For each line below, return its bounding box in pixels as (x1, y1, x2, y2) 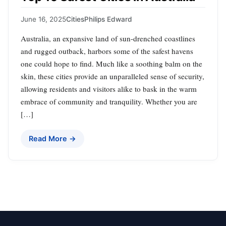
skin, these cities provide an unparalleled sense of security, (21, 71, 204, 82)
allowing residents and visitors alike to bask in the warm (21, 84, 197, 94)
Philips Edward (84, 15, 132, 24)
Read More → (29, 134, 76, 143)
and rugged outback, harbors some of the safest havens (21, 46, 193, 56)
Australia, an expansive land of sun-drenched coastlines (21, 33, 195, 44)
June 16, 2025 (21, 15, 66, 24)
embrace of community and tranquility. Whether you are (21, 96, 197, 107)
